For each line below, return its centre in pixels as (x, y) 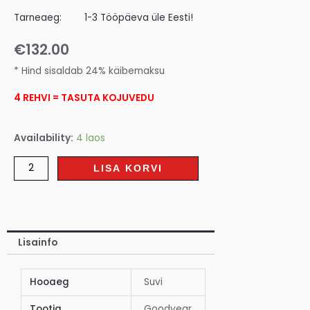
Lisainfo (38, 242)
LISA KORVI (128, 168)
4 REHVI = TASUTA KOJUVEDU (84, 98)
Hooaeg (50, 282)
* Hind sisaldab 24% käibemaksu (89, 71)
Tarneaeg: (38, 18)
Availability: (44, 138)
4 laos (91, 138)
